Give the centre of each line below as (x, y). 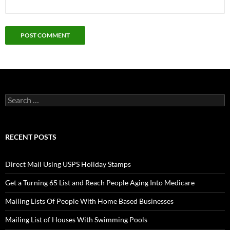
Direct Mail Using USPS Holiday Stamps (68, 164)
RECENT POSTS (31, 137)
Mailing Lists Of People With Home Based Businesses (89, 201)
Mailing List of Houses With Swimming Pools (76, 220)
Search (15, 98)
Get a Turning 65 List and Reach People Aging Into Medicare (100, 183)
